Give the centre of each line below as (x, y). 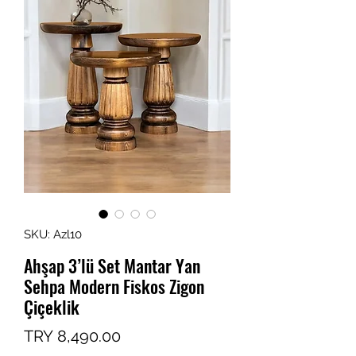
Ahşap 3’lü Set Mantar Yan (112, 266)
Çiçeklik (52, 307)
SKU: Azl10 (53, 235)
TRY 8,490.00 (72, 337)
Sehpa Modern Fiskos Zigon (114, 286)
